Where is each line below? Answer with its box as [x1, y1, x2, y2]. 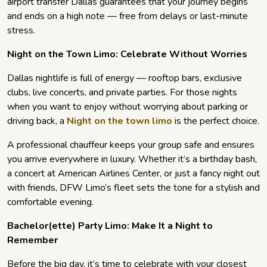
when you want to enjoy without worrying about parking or [7, 100, 248, 114]
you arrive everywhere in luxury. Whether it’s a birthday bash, [7, 153, 257, 166]
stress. [7, 24, 35, 38]
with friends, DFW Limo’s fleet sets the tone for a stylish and [7, 181, 260, 195]
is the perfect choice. [172, 114, 259, 128]
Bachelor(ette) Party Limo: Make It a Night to [7, 219, 213, 233]
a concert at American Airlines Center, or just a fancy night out [7, 167, 260, 181]
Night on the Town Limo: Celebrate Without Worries [7, 48, 247, 61]
